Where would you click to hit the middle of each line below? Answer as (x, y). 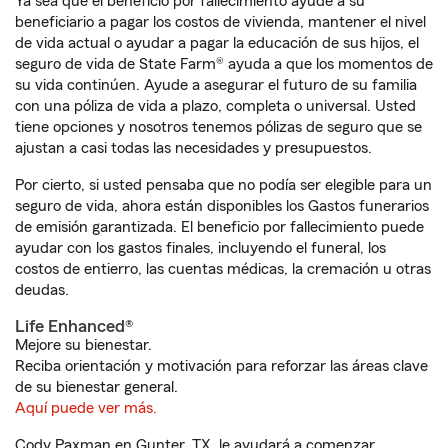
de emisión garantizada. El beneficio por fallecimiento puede (219, 227)
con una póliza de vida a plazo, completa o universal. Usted (215, 106)
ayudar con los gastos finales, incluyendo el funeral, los (200, 248)
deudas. (42, 290)
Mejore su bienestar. (83, 345)
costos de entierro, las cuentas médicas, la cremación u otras (223, 269)
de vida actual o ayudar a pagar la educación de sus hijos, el (217, 43)
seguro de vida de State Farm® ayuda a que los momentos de (224, 64)
